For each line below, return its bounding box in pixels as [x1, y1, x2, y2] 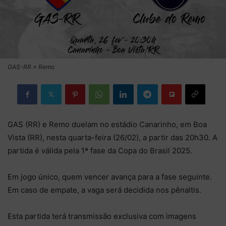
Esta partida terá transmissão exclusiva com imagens [8, 211, 196, 221]
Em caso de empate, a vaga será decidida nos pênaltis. [8, 185, 201, 195]
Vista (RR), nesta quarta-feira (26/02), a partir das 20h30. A [8, 132, 217, 142]
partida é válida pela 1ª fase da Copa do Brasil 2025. [8, 145, 192, 155]
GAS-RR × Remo [8, 63, 54, 71]
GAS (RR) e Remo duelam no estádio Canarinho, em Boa [8, 119, 207, 129]
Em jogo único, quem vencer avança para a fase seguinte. [8, 172, 212, 182]
